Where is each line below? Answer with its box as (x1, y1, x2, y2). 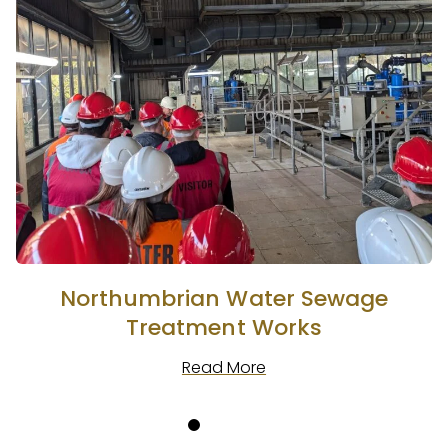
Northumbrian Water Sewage (60, 283, 388, 315)
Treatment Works (126, 312, 322, 344)
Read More (181, 356, 267, 380)
